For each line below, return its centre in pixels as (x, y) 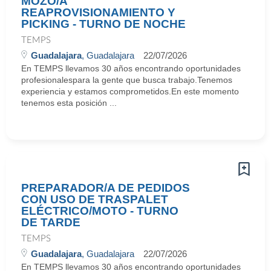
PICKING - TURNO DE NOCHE (103, 24)
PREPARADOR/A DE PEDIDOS (106, 188)
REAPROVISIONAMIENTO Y (98, 12)
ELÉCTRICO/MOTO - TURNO (100, 211)
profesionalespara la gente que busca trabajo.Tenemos (127, 80)
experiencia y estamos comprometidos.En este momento (130, 91)
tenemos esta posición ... (69, 103)
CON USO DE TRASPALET (95, 199)
